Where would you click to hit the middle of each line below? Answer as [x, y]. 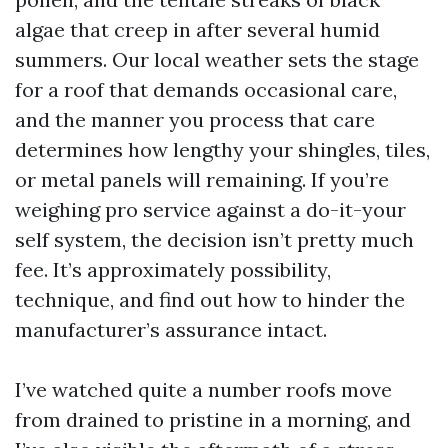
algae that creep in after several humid [197, 29]
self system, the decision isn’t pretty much [214, 239]
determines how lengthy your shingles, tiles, [222, 149]
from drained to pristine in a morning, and [213, 419]
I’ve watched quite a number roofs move [203, 389]
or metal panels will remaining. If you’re [202, 179]
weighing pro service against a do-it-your [210, 209]
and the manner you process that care [195, 119]
